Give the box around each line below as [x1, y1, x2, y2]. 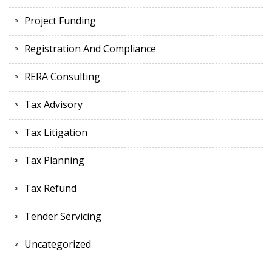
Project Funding [24, 14, 96, 28]
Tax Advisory [24, 98, 83, 112]
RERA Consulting [24, 70, 100, 84]
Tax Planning [24, 154, 84, 168]
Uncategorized [24, 237, 91, 251]
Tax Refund [24, 182, 76, 195]
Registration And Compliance [24, 42, 156, 56]
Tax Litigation [24, 126, 87, 140]
